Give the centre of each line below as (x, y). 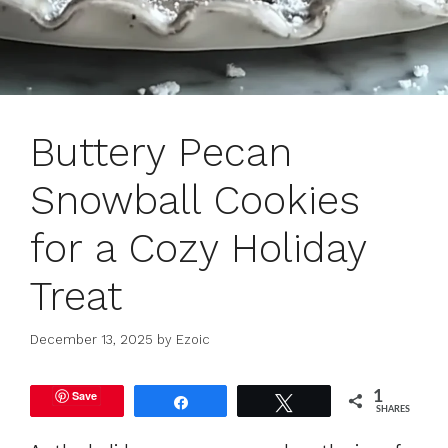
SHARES (393, 409)
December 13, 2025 (91, 339)
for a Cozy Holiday (198, 249)
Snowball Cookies (195, 201)
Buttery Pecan (161, 153)
